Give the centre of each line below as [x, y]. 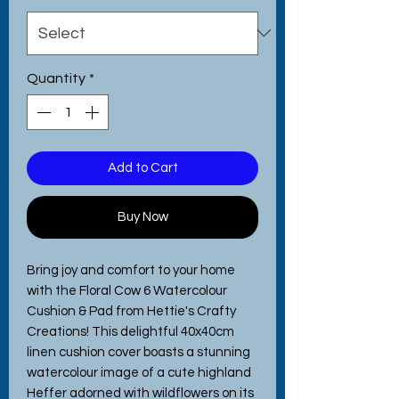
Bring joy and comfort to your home [131, 270]
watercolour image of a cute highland [139, 372]
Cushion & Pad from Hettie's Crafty [131, 311]
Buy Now [142, 216]
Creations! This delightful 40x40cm [130, 331]
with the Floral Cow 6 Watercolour [127, 290]
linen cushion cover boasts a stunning [138, 352]
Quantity [56, 78]
